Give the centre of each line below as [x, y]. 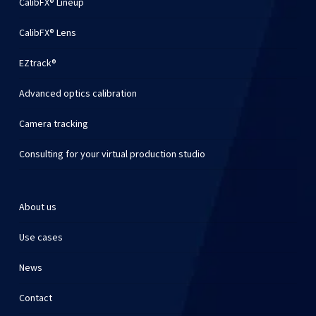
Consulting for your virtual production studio [112, 155]
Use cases [41, 238]
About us [37, 208]
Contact [35, 299]
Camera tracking [53, 124]
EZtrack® [37, 64]
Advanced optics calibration [78, 94]
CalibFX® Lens [47, 34]
